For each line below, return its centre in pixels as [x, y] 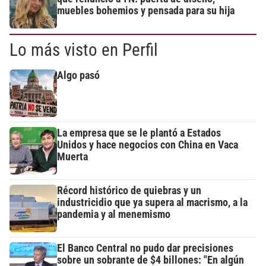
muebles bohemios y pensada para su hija [146, 10]
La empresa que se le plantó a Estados [139, 133]
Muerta [72, 156]
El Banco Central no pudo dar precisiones [145, 248]
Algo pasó [78, 75]
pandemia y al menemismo [114, 214]
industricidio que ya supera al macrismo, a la [152, 202]
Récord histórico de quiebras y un [129, 190]
